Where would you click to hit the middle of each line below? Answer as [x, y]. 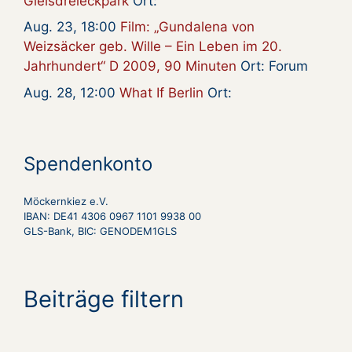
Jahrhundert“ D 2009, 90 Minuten [130, 66]
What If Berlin [161, 92]
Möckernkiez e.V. [66, 201]
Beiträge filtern [104, 299]
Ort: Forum [272, 66]
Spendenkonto [88, 163]
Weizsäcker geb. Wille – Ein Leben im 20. [153, 47]
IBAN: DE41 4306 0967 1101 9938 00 [112, 216]
